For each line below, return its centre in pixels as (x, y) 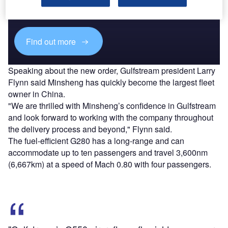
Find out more (52, 41)
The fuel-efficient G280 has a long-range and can (96, 140)
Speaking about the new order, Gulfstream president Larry (112, 70)
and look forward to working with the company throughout (111, 117)
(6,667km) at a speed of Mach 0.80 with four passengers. (110, 164)
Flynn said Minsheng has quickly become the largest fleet (111, 82)
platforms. (30, 13)
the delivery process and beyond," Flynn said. (90, 129)
